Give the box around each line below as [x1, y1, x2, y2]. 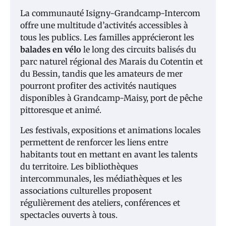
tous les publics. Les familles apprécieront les [20, 32, 194, 42]
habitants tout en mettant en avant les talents [20, 149, 198, 159]
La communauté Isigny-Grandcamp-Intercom [20, 8, 200, 18]
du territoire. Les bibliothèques [20, 161, 138, 172]
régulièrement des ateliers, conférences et [20, 197, 180, 208]
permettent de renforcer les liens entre [20, 137, 168, 147]
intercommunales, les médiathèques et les [20, 173, 182, 184]
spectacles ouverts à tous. [20, 209, 118, 220]
